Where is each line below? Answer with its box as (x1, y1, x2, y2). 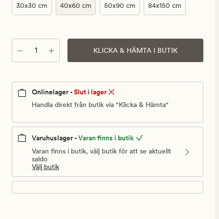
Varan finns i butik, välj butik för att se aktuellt (32, 147, 171, 155)
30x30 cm (16, 1, 47, 9)
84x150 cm (148, 1, 181, 9)
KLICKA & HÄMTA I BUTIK (93, 46, 177, 54)
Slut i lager (74, 88, 107, 96)
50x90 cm (104, 1, 135, 9)
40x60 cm (60, 1, 91, 9)
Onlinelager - (32, 88, 73, 96)
